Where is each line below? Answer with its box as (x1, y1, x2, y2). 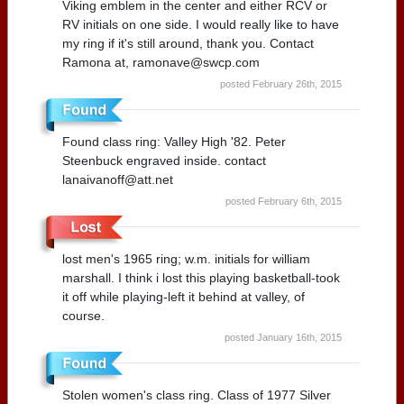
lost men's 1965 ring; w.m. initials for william (62, 251, 310, 266)
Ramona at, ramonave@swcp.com (62, 54, 260, 69)
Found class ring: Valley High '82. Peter (62, 133, 286, 149)
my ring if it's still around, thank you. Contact (62, 35, 314, 50)
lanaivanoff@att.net (62, 171, 173, 187)
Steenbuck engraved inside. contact (62, 152, 266, 168)
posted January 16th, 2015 (225, 331, 342, 343)
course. (62, 308, 105, 323)
